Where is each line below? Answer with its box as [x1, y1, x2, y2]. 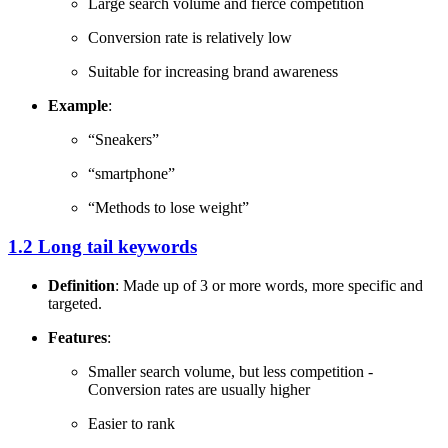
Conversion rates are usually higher [88, 380, 310, 398]
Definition [48, 276, 115, 294]
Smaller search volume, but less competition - [88, 362, 373, 380]
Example [48, 97, 108, 115]
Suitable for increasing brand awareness [88, 63, 338, 81]
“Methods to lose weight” [88, 199, 249, 217]
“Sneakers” [88, 131, 159, 149]
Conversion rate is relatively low [88, 29, 292, 47]
